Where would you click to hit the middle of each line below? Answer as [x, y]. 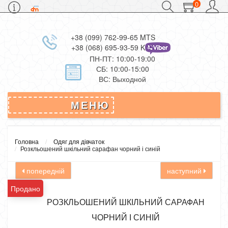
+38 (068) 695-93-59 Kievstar [119, 47]
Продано [25, 188]
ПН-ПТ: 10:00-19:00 [122, 59]
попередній [45, 170]
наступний [185, 170]
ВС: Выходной [122, 79]
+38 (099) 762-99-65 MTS [113, 37]
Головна [27, 141]
